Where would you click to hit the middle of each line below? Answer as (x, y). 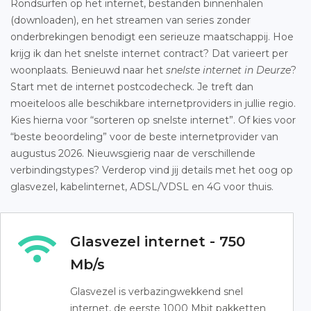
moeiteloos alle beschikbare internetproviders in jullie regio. (153, 103)
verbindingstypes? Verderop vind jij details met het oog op (152, 170)
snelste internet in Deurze (228, 70)
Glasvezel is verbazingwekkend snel (157, 292)
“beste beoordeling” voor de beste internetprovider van (144, 137)
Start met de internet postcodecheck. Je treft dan (132, 87)
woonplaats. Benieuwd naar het (88, 70)
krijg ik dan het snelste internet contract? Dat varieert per (149, 53)
